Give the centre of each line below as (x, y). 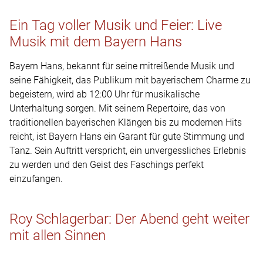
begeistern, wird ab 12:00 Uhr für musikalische (104, 95)
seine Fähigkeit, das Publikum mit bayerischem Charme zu (130, 80)
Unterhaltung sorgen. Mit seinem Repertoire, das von (117, 109)
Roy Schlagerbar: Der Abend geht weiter (129, 219)
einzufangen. (36, 179)
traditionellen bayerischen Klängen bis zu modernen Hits (126, 123)
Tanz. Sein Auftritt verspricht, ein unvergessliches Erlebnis (128, 151)
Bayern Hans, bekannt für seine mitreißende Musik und (122, 66)
